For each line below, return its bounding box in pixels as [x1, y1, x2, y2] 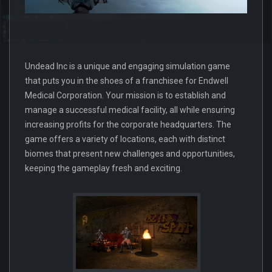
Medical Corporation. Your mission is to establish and [25, 90, 226, 100]
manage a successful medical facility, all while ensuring [25, 104, 235, 115]
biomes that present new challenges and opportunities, [25, 148, 235, 158]
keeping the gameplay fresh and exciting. [25, 163, 182, 173]
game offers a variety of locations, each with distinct [25, 134, 225, 144]
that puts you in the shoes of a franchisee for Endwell [25, 75, 228, 86]
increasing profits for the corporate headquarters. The [25, 119, 231, 129]
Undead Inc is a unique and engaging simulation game [25, 61, 230, 71]
